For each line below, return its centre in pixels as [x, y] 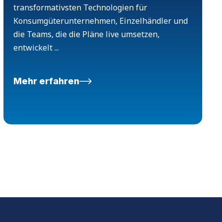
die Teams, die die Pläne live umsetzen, [86, 34]
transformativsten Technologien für [80, 8]
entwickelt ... [36, 48]
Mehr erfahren [46, 81]
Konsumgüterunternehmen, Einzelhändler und [100, 21]
